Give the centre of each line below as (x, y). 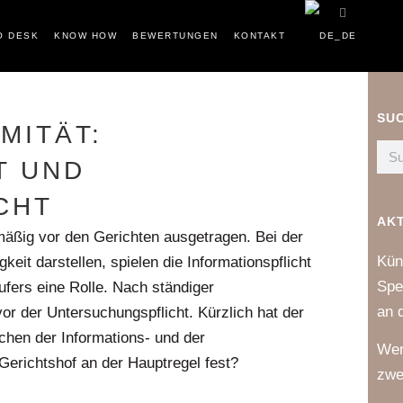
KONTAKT (259, 36)
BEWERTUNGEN (175, 36)
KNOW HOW (85, 36)
